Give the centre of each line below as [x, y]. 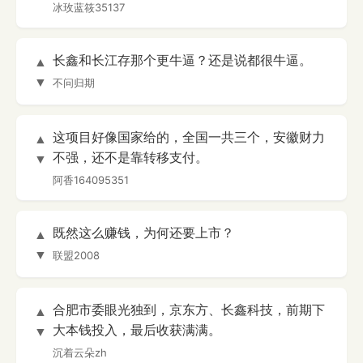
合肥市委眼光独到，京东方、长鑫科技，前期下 [189, 310]
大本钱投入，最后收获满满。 [137, 330]
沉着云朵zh [80, 353]
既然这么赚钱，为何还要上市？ [143, 233]
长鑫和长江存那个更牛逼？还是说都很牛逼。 [182, 60]
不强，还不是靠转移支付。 [130, 158]
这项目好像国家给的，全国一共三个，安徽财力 [189, 137]
